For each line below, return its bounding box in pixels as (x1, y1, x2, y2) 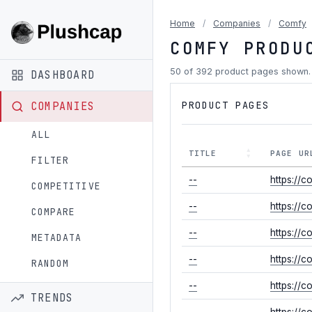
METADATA (31, 231, 82, 244)
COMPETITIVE (31, 180, 101, 192)
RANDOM (31, 257, 70, 270)
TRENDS (31, 290, 74, 305)
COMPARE (31, 205, 76, 218)
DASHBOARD (31, 67, 95, 82)
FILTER (31, 154, 70, 166)
